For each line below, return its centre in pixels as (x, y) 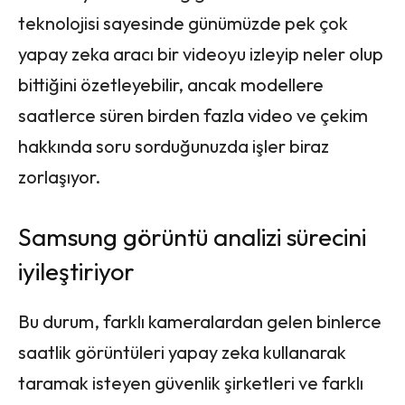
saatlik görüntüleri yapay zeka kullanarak (182, 352)
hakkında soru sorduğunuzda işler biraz (174, 146)
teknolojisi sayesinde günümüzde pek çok (183, 23)
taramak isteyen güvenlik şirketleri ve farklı (191, 382)
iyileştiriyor (76, 271)
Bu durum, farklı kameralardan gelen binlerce (200, 321)
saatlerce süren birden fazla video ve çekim (193, 115)
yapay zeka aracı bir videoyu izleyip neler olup (201, 53)
